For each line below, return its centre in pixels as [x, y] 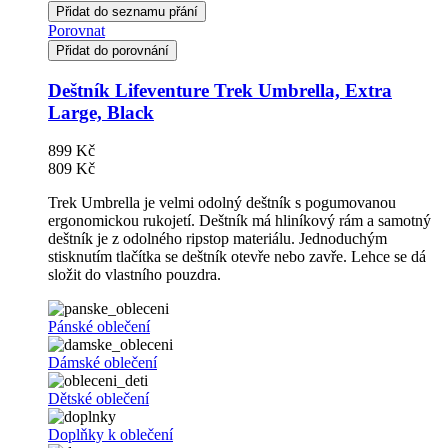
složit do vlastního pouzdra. [134, 275]
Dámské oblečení [102, 363]
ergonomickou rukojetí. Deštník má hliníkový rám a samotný [239, 221]
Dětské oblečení [98, 399]
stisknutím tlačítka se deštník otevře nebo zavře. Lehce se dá [237, 257]
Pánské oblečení [99, 327]
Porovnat [76, 30]
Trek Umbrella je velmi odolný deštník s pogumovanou [222, 203]
